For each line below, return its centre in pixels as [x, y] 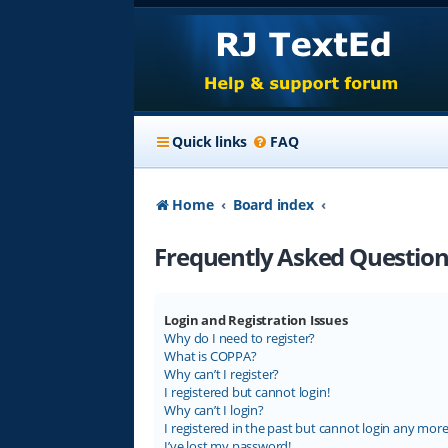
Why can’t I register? [222, 374]
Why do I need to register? [240, 338]
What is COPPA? [210, 356]
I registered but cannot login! [247, 392]
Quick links [210, 141]
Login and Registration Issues [256, 320]
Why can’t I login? [214, 410]
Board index [273, 204]
